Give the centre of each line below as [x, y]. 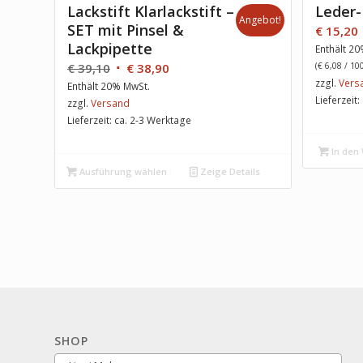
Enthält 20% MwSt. [109, 86]
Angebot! [261, 19]
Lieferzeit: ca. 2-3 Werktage [129, 120]
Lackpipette [110, 48]
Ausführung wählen [122, 171]
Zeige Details [228, 171]
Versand [110, 103]
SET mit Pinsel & [126, 30]
